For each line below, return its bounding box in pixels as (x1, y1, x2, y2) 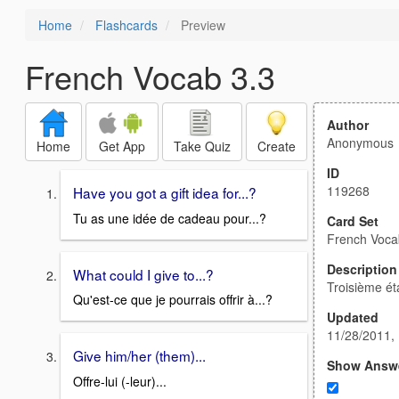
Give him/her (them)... (73, 346, 206, 366)
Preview (177, 16, 225, 34)
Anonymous (327, 134, 394, 151)
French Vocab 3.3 (25, 53, 275, 99)
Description (327, 260, 397, 278)
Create (257, 137, 296, 155)
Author (327, 116, 369, 134)
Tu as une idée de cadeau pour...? (73, 208, 266, 227)
